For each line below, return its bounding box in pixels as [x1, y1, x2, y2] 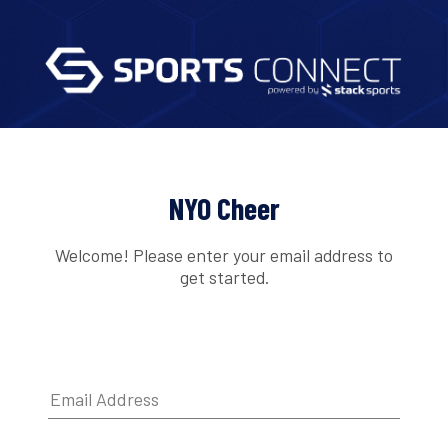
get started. [179, 265, 269, 288]
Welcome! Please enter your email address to [55, 243, 393, 266]
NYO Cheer [168, 190, 280, 227]
